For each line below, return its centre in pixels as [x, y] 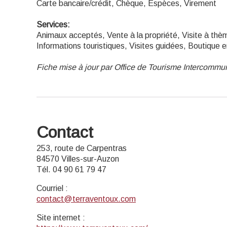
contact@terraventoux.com [86, 199]
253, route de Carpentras [82, 148]
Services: [53, 25]
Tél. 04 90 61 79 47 [71, 169]
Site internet [59, 218]
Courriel [50, 188]
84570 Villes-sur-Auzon [78, 159]
